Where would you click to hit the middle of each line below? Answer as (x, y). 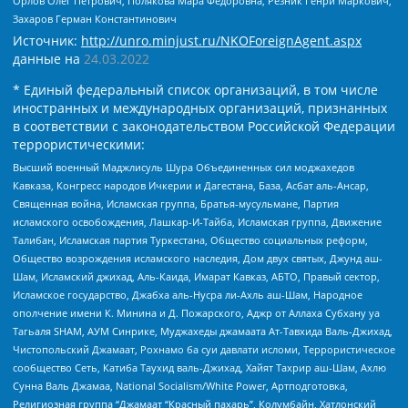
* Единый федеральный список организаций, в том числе (195, 89)
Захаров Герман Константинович (95, 18)
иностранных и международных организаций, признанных (200, 107)
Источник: (47, 40)
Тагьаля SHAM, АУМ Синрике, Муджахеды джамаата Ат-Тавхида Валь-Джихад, (203, 331)
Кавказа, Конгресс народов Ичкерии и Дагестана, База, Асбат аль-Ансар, (191, 186)
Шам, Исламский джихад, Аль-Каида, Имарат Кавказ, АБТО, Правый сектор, (196, 277)
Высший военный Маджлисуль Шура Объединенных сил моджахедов (184, 168)
